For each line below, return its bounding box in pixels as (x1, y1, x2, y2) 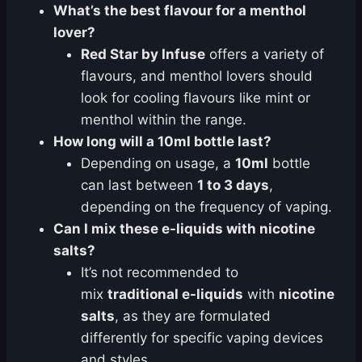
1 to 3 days (197, 177, 269, 194)
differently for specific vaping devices (81, 330, 323, 347)
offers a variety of (205, 46, 324, 63)
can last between (81, 177, 197, 194)
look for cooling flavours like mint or (81, 90, 310, 107)
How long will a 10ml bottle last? (53, 133, 271, 150)
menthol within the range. (81, 112, 246, 128)
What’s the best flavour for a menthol (53, 2, 306, 19)
